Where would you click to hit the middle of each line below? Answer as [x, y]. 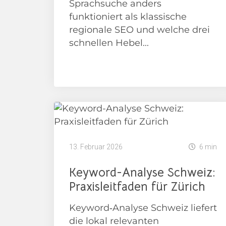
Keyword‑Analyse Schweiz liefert [143, 208]
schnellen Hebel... [109, 43]
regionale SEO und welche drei [139, 30]
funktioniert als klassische [128, 17]
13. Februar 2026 [96, 147]
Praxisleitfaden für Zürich [137, 187]
